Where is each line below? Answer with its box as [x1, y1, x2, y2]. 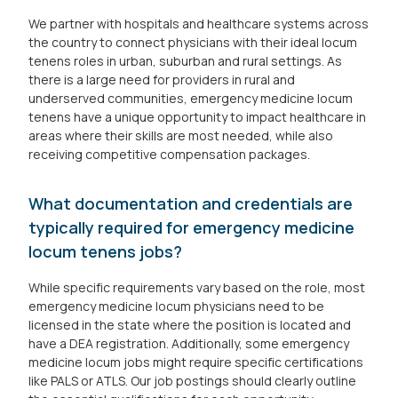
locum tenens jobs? [28, 241, 182, 262]
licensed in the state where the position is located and [28, 316, 351, 333]
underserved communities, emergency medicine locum [28, 90, 353, 107]
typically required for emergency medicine [28, 217, 354, 238]
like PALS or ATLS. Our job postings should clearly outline [28, 372, 356, 389]
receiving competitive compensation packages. [28, 146, 310, 163]
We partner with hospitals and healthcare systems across [28, 15, 369, 32]
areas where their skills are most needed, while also [28, 127, 333, 144]
